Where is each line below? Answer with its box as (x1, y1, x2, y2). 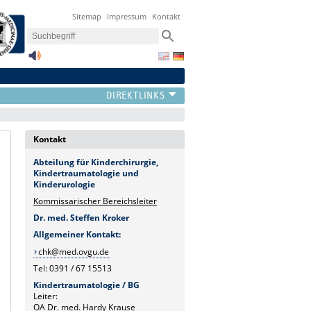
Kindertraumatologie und (33, 167, 139, 179)
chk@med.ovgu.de (37, 245, 109, 258)
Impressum (107, 11, 147, 22)
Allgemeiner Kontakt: (33, 228, 121, 240)
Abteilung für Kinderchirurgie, (33, 155, 158, 168)
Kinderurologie (33, 178, 95, 190)
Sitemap (72, 11, 102, 22)
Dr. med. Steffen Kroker (33, 211, 129, 224)
